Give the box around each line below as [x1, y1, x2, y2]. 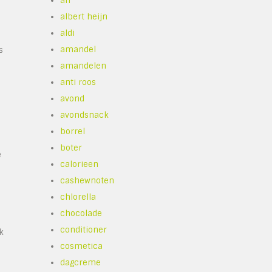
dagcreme [60, 257, 101, 268]
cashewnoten [60, 175, 114, 186]
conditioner [60, 225, 107, 235]
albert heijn [60, 12, 107, 22]
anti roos [60, 77, 96, 87]
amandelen [60, 61, 106, 71]
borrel [60, 126, 85, 137]
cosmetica [60, 241, 103, 251]
